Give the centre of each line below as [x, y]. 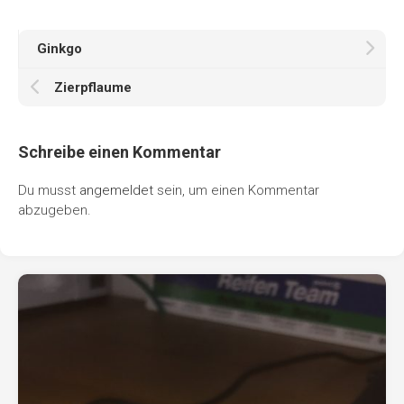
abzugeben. [55, 210]
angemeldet [116, 190]
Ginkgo [60, 48]
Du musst [49, 190]
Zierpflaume [93, 87]
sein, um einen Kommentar [236, 190]
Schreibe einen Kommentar [119, 151]
